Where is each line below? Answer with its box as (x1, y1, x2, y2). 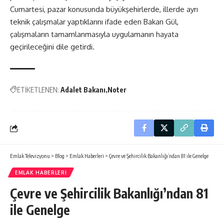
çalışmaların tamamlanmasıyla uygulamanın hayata (10, 29, 178, 39)
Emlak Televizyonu (10, 152, 50, 159)
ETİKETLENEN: (17, 85, 59, 94)
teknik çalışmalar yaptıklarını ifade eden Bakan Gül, (10, 17, 178, 26)
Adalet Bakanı (60, 85, 105, 94)
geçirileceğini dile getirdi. (10, 42, 94, 51)
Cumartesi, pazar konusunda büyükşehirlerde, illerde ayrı (10, 4, 198, 14)
